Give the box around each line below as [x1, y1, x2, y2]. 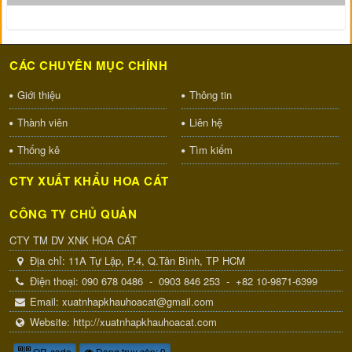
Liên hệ [189, 114, 222, 130]
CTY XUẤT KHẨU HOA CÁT [9, 171, 169, 189]
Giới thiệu [17, 86, 61, 102]
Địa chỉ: [30, 252, 69, 268]
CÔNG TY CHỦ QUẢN [9, 204, 137, 222]
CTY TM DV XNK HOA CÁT [9, 232, 137, 247]
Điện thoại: [30, 273, 82, 288]
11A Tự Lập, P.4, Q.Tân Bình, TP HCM [68, 252, 246, 268]
